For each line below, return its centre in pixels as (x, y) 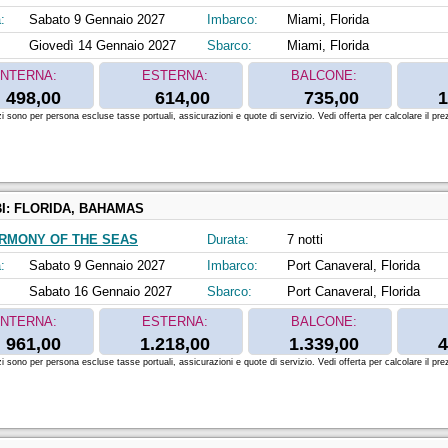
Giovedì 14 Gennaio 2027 (102, 46)
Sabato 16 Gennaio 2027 (100, 292)
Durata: (228, 240)
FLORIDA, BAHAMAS (79, 209)
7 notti (305, 240)
